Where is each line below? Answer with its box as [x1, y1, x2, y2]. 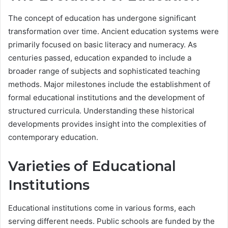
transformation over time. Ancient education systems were [8, 26, 219, 37]
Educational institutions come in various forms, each [8, 203, 195, 213]
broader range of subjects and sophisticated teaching [8, 66, 200, 76]
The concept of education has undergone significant [8, 13, 196, 23]
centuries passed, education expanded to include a [8, 53, 191, 63]
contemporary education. [8, 132, 98, 142]
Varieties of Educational [8, 158, 176, 175]
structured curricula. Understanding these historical [8, 106, 194, 116]
